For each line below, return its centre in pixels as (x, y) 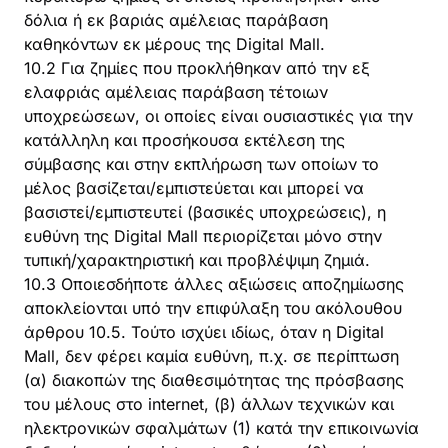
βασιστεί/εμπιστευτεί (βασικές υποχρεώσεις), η (205, 212)
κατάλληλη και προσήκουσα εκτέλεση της (184, 140)
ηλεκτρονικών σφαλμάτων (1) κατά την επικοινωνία (221, 428)
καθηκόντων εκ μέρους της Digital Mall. (174, 44)
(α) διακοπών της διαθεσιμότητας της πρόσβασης (214, 380)
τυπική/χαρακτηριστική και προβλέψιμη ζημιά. (197, 260)
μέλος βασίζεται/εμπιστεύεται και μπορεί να (194, 188)
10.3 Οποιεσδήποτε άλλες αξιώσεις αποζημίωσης (214, 284)
